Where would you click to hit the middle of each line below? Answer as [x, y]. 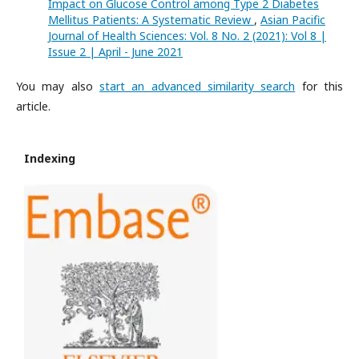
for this [319, 86]
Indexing [50, 158]
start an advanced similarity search [198, 86]
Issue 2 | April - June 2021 [115, 52]
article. [33, 106]
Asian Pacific [293, 20]
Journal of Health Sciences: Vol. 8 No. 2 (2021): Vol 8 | [187, 36]
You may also [58, 86]
